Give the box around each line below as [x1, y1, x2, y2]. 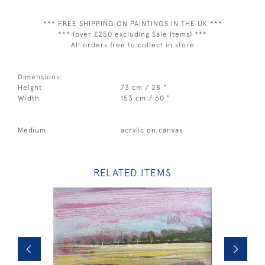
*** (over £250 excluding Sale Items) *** [58, 30, 207, 38]
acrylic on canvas [121, 126, 183, 134]
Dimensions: [18, 73, 63, 81]
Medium [18, 126, 46, 134]
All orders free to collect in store [70, 41, 195, 49]
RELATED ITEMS [93, 167, 172, 179]
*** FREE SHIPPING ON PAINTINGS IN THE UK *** [43, 20, 222, 28]
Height [18, 83, 42, 92]
